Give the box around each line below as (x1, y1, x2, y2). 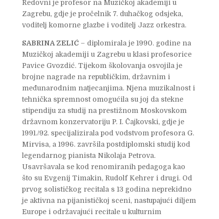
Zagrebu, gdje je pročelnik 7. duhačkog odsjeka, (22, 10, 183, 18)
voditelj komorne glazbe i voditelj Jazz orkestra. (22, 21, 186, 29)
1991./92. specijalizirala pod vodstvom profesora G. (22, 129, 194, 137)
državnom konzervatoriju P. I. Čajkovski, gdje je (22, 118, 184, 126)
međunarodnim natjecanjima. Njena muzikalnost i (22, 84, 195, 92)
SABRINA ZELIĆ (22, 39, 79, 47)
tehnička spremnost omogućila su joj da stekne (22, 95, 183, 104)
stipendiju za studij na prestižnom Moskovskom (22, 107, 187, 115)
